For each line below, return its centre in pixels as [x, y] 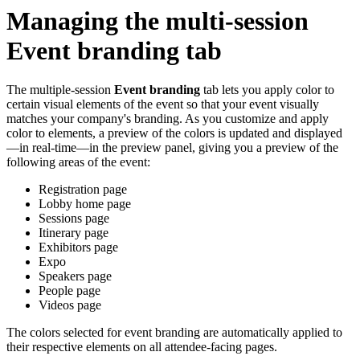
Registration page [83, 190]
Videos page [70, 305]
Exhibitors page [78, 247]
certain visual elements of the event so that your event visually [163, 104]
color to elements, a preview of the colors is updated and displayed [174, 133]
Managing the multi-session [157, 21]
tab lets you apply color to [267, 90]
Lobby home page [85, 204]
